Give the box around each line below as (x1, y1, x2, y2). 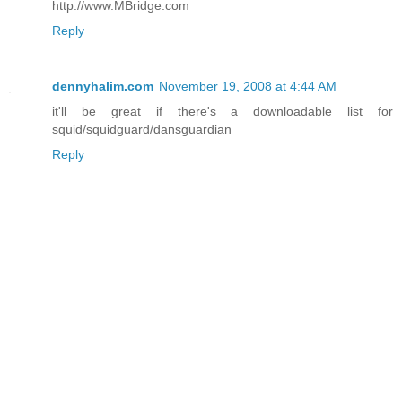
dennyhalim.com (52, 79, 153, 94)
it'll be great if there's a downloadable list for (52, 104, 393, 119)
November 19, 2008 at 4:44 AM (159, 79, 336, 94)
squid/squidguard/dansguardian (52, 122, 232, 137)
